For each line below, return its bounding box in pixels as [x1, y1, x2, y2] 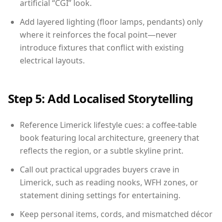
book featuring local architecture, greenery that [20, 132, 199, 143]
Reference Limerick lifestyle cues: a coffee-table [20, 119, 197, 130]
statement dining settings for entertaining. [20, 190, 180, 201]
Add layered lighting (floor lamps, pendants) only [20, 16, 203, 27]
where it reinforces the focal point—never [20, 29, 177, 40]
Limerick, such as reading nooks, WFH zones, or [20, 177, 198, 188]
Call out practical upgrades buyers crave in [20, 164, 179, 175]
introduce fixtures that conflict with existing [20, 42, 184, 53]
